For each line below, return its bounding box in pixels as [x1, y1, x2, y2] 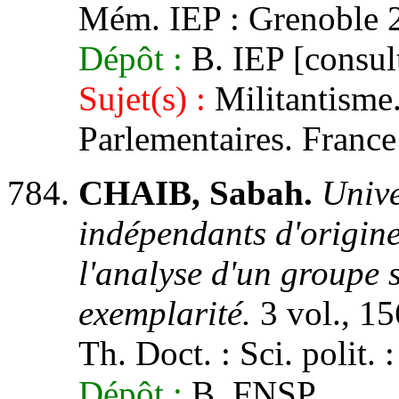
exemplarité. [78, 294, 251, 332]
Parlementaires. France [78, 119, 396, 158]
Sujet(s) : [78, 79, 206, 118]
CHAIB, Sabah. [78, 174, 313, 212]
